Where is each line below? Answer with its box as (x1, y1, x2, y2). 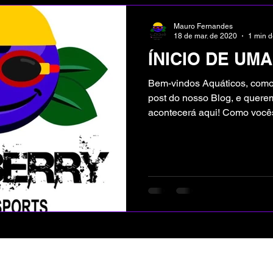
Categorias (36, 252, 94, 267)
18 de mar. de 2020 (174, 32, 237, 41)
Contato (196, 252, 238, 267)
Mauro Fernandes (174, 21, 233, 30)
